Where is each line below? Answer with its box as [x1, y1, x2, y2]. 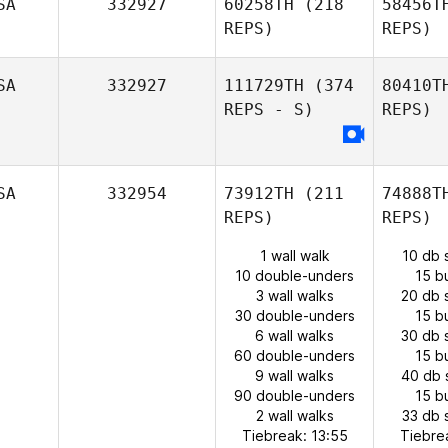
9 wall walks [255, 367, 334, 384]
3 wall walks [255, 287, 334, 304]
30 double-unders [234, 307, 355, 324]
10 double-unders [235, 267, 354, 284]
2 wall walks [255, 407, 334, 424]
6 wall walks [255, 327, 334, 344]
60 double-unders [234, 347, 355, 364]
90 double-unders [234, 387, 355, 404]
